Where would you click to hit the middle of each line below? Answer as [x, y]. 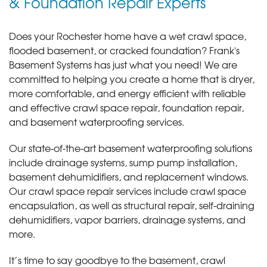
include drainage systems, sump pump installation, [123, 162]
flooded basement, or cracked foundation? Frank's [124, 50]
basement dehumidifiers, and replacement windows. [129, 177]
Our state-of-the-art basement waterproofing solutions [131, 148]
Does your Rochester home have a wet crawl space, [128, 36]
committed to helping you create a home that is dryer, [132, 79]
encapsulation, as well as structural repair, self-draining [132, 205]
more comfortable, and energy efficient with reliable [127, 93]
